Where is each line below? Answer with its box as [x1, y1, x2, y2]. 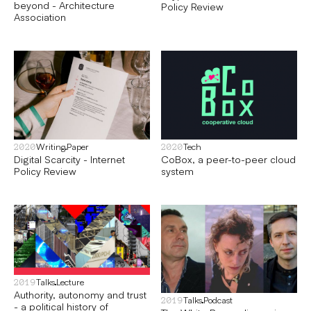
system [161, 164, 194, 177]
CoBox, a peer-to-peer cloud [161, 152, 296, 165]
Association [14, 10, 66, 24]
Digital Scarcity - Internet [14, 152, 125, 165]
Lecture [56, 276, 84, 288]
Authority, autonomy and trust [14, 288, 146, 301]
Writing [36, 140, 65, 152]
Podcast [203, 294, 233, 305]
